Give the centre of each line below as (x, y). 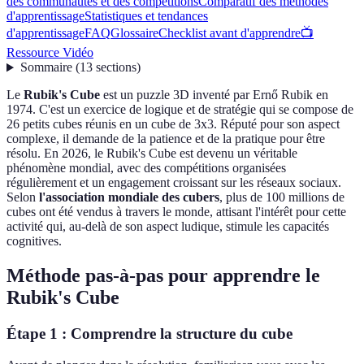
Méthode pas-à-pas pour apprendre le (163, 276)
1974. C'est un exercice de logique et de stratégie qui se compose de (180, 110)
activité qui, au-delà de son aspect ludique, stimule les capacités (168, 227)
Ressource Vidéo (50, 53)
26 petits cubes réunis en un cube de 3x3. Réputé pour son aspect (173, 124)
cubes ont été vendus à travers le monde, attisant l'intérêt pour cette (176, 212)
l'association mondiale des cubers (129, 197)
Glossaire (134, 33)
